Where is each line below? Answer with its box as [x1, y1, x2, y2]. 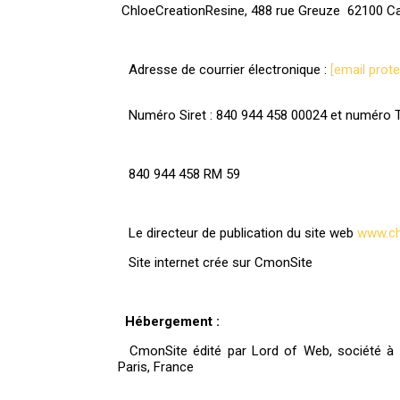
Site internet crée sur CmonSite [118, 254, 312, 271]
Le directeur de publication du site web [118, 225, 357, 241]
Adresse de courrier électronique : [118, 62, 330, 78]
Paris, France [118, 359, 194, 375]
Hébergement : [118, 313, 220, 329]
